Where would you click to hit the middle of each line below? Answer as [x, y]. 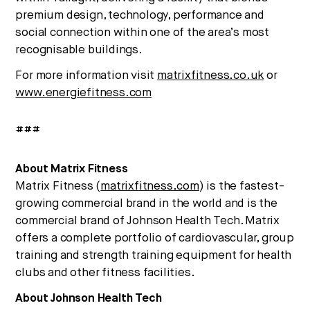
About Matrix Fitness [72, 169]
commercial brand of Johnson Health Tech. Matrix [148, 221]
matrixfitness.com [150, 186]
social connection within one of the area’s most [143, 33]
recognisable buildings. [79, 50]
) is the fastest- [241, 186]
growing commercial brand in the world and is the [146, 203]
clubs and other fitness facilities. [105, 273]
